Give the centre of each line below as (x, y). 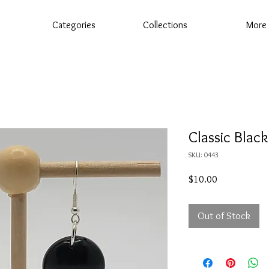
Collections (165, 25)
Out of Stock (224, 216)
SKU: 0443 (204, 155)
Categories (74, 25)
